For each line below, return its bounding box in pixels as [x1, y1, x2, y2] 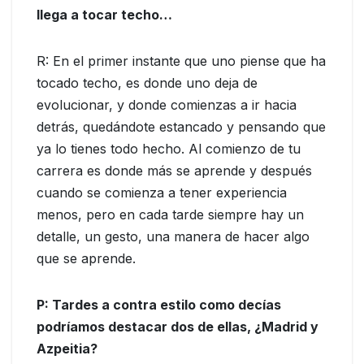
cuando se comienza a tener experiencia [37, 184, 287, 201]
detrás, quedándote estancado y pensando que [37, 119, 326, 136]
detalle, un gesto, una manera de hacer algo [37, 228, 310, 245]
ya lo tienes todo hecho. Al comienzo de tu [37, 141, 301, 158]
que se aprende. [37, 250, 136, 267]
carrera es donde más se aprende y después [37, 162, 312, 180]
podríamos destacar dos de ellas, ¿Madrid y [37, 318, 318, 336]
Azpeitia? [37, 340, 97, 357]
